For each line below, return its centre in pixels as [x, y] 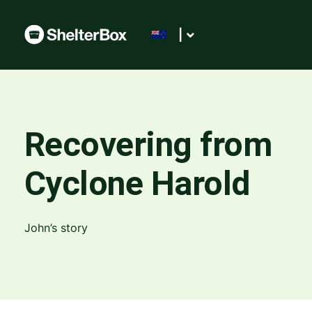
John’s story [56, 228]
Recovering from [148, 145]
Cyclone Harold [137, 184]
